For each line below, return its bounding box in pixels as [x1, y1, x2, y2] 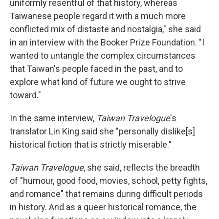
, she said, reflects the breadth [84, 162, 200, 173]
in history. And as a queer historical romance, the [10, 201, 197, 212]
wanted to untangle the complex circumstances [10, 50, 196, 61]
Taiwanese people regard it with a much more [10, 10, 186, 21]
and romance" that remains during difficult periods [10, 188, 203, 199]
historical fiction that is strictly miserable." [10, 139, 172, 150]
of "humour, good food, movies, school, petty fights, [10, 175, 207, 186]
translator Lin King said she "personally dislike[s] [10, 126, 195, 136]
